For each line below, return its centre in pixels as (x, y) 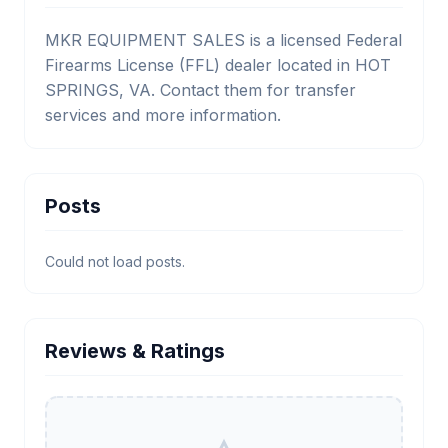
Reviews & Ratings (135, 351)
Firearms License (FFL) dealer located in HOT (218, 65)
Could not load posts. (115, 261)
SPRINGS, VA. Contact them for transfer (200, 90)
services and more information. (163, 115)
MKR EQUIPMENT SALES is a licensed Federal (223, 40)
